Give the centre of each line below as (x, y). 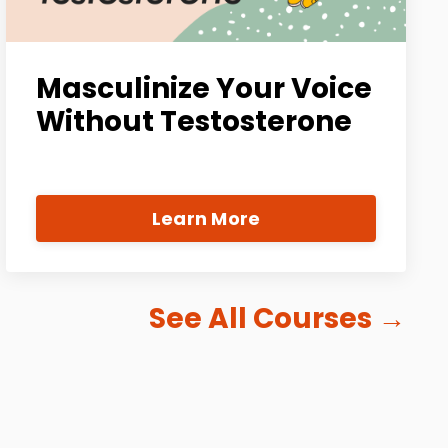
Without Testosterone (194, 122)
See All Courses (260, 319)
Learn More (206, 219)
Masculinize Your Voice (204, 89)
